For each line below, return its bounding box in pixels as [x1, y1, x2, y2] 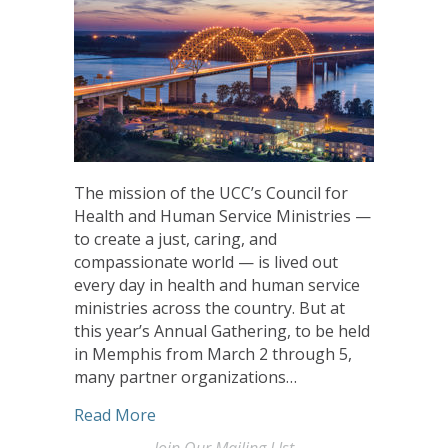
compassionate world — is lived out [74, 250, 338, 273]
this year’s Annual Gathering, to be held [74, 319, 370, 342]
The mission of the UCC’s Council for [74, 181, 348, 204]
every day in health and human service [74, 273, 360, 296]
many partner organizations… [74, 365, 297, 388]
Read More [74, 403, 156, 426]
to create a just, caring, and [74, 227, 277, 250]
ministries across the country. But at [74, 296, 345, 319]
